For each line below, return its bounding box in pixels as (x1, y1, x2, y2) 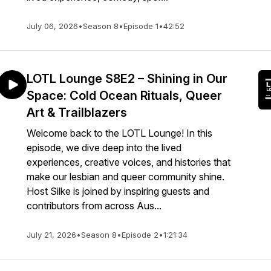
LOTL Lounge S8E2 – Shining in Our (27, 71, 227, 86)
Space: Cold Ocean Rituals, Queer (27, 88, 222, 103)
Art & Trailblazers (27, 105, 127, 120)
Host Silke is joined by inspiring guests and (27, 185, 209, 197)
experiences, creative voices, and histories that (27, 156, 230, 168)
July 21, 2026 (27, 230, 76, 240)
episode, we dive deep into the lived (27, 142, 181, 154)
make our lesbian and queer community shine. (27, 171, 224, 183)
